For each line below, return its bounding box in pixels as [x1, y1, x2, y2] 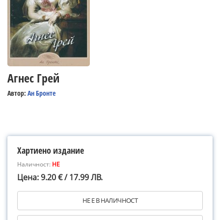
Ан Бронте [27, 88, 55, 98]
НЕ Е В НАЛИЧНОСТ [82, 196, 138, 205]
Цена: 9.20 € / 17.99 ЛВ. [17, 172, 103, 183]
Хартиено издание [17, 144, 84, 156]
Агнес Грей [7, 70, 59, 86]
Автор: [7, 88, 27, 98]
